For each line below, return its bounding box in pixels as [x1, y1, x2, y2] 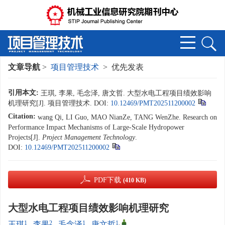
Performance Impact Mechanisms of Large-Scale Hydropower [8, 124, 184, 131]
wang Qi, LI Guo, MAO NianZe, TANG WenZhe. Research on [38, 114, 217, 121]
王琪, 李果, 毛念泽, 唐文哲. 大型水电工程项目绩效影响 [41, 89, 211, 97]
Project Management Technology [42, 134, 135, 141]
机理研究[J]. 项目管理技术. [8, 99, 94, 107]
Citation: [8, 113, 36, 120]
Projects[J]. [8, 134, 42, 141]
